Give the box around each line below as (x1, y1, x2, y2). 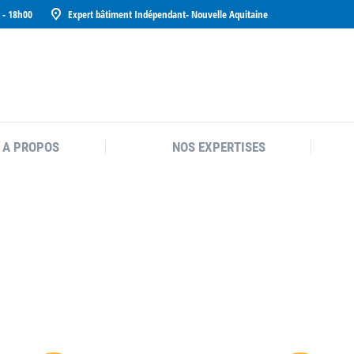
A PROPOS (2, 139, 60, 155)
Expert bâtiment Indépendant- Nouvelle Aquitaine (68, 6, 268, 21)
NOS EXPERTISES (171, 139, 265, 155)
